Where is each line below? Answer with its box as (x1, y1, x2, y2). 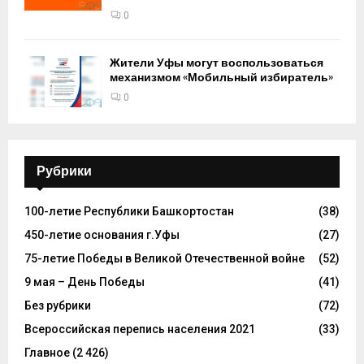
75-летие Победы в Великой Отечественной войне (24, 251, 305, 265)
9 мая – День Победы (24, 275, 145, 288)
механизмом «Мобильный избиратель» (110, 70, 333, 84)
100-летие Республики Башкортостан (24, 204, 234, 218)
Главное (24, 345, 70, 359)
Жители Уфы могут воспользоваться (110, 55, 323, 70)
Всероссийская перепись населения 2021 (24, 322, 255, 336)
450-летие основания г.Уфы (24, 227, 180, 241)
